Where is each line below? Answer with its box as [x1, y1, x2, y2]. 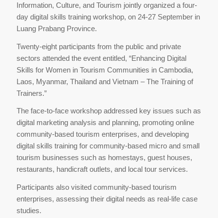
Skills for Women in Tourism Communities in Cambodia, [16, 65, 193, 74]
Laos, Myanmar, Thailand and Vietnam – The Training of [16, 77, 193, 86]
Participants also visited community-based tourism [16, 183, 177, 191]
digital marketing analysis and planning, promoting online [16, 118, 194, 127]
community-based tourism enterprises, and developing [16, 130, 189, 139]
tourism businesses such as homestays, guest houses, [16, 153, 192, 162]
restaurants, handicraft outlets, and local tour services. [16, 165, 188, 174]
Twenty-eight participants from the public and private [16, 42, 181, 51]
